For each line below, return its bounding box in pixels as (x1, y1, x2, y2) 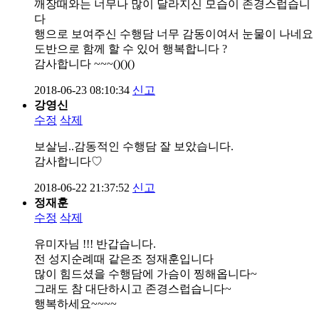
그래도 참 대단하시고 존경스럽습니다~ (34, 282, 231, 295)
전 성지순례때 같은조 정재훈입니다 (34, 252, 214, 265)
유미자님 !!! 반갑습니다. (34, 237, 156, 250)
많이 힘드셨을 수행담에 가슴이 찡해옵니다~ (34, 267, 257, 280)
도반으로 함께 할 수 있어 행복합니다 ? (34, 42, 227, 55)
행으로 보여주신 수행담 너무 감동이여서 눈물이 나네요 (34, 27, 313, 40)
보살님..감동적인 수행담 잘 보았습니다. (34, 140, 234, 152)
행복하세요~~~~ (34, 297, 117, 310)
